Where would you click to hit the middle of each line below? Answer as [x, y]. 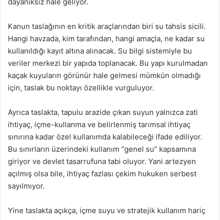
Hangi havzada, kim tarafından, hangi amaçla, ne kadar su [106, 39]
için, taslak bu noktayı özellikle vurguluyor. [81, 88]
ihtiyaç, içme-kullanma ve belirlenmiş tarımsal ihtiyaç [99, 125]
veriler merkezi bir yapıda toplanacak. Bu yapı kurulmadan [108, 63]
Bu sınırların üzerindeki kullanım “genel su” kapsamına [102, 149]
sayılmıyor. [26, 186]
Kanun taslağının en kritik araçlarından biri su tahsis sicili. [107, 27]
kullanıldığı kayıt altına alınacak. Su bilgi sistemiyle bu [100, 51]
